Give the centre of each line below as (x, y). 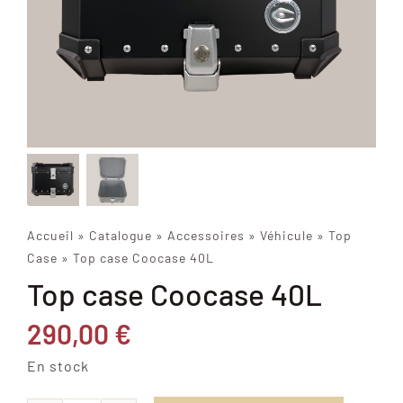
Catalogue (120, 236)
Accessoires (206, 236)
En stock (58, 366)
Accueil (50, 236)
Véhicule (286, 236)
